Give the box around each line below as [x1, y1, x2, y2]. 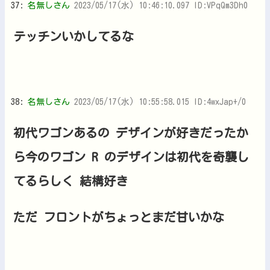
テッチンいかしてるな [13, 30, 134, 42]
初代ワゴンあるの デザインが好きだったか [13, 126, 248, 139]
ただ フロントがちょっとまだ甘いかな [13, 210, 224, 223]
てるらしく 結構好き [13, 174, 128, 187]
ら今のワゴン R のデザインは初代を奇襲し [13, 150, 249, 163]
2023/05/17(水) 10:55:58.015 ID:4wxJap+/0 [74, 97, 246, 106]
